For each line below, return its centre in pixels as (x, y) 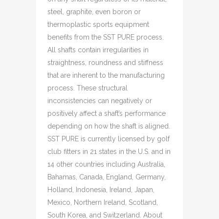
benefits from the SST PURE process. (106, 37)
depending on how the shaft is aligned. (109, 126)
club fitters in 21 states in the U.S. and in (109, 152)
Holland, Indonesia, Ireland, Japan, (101, 190)
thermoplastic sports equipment (98, 24)
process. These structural (88, 88)
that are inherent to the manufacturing (106, 75)
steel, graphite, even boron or (94, 12)
